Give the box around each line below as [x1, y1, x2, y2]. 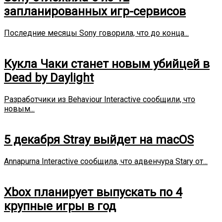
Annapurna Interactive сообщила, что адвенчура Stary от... [4, 156, 208, 166]
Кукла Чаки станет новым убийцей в [4, 57, 210, 71]
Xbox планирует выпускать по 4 [4, 185, 182, 199]
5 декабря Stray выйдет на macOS [4, 132, 194, 147]
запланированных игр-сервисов [4, 4, 186, 19]
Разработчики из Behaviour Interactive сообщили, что [4, 94, 195, 104]
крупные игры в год [4, 199, 116, 213]
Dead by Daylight [4, 71, 94, 85]
